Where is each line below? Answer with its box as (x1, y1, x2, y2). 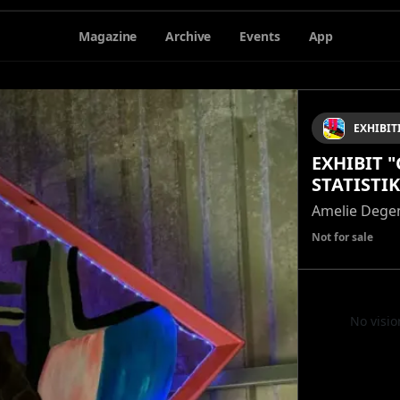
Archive (165, 27, 212, 45)
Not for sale (311, 229, 373, 245)
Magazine (79, 27, 137, 45)
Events (239, 27, 280, 45)
